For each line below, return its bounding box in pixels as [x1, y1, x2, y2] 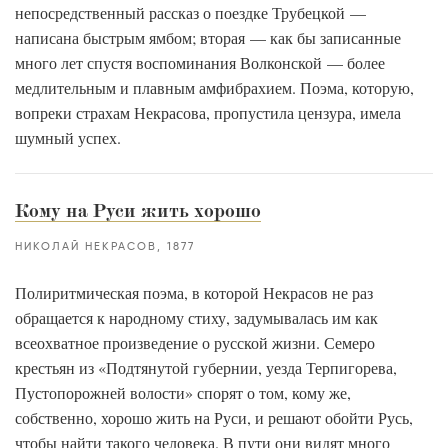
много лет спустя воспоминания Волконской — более [15, 52, 385, 73]
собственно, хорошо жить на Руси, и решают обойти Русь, [15, 407, 413, 428]
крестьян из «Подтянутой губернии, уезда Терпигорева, [15, 357, 397, 378]
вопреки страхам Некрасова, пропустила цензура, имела [15, 102, 401, 123]
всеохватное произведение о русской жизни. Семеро [15, 332, 375, 353]
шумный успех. [15, 127, 121, 148]
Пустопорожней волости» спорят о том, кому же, [15, 382, 351, 403]
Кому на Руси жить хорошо [15, 203, 261, 221]
